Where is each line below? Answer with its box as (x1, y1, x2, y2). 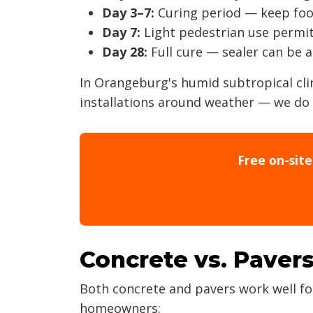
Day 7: (102, 23, 140, 41)
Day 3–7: (102, 3, 154, 21)
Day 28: (102, 43, 147, 60)
